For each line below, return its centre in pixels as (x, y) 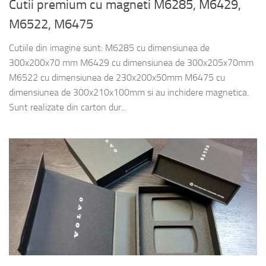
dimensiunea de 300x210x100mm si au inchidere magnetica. (129, 92)
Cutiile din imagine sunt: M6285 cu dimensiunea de (109, 47)
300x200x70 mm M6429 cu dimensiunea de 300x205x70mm (131, 62)
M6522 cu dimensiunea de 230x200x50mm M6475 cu (117, 77)
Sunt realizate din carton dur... (68, 107)
